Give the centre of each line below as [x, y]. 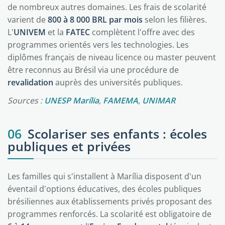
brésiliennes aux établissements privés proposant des [110, 201]
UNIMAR [159, 100]
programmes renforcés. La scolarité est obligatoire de [109, 214]
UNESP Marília [72, 100]
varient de [28, 20]
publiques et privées [69, 146]
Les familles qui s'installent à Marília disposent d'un [104, 176]
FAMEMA [121, 100]
